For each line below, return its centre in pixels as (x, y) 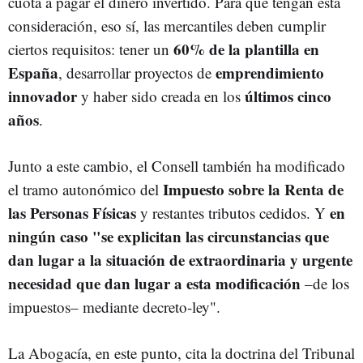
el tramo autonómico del (85, 189)
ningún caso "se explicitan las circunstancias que (169, 236)
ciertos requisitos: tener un (91, 49)
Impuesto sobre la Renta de (253, 189)
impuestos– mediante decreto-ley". (114, 306)
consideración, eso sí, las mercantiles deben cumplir (167, 25)
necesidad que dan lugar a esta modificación (154, 283)
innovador (43, 96)
